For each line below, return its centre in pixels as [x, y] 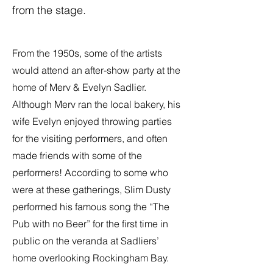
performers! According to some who [90, 172]
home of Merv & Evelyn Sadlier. [79, 87]
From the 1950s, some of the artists [87, 53]
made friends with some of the [77, 155]
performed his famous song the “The [91, 207]
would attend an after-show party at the [96, 70]
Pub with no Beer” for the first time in [90, 224]
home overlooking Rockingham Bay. [90, 258]
